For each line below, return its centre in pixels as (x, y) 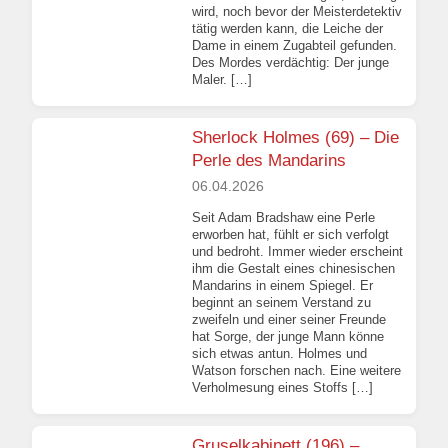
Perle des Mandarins (269, 160)
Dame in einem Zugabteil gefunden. (294, 45)
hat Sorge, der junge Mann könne (288, 337)
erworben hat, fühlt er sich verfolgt (290, 235)
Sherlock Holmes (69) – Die (295, 137)
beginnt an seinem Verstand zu (281, 303)
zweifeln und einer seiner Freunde (289, 320)
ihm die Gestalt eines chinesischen (293, 269)
